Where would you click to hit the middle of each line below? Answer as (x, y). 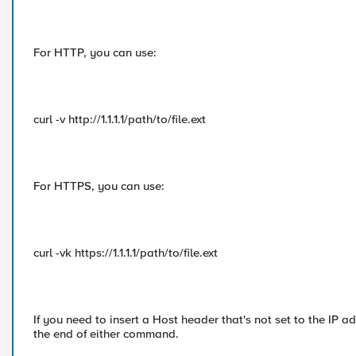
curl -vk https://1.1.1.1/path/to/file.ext (126, 253)
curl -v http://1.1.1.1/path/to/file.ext (120, 119)
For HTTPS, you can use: (99, 186)
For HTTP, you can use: (95, 52)
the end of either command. (106, 334)
